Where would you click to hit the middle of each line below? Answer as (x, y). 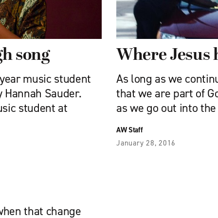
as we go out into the (166, 108)
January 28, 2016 (146, 143)
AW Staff (130, 130)
